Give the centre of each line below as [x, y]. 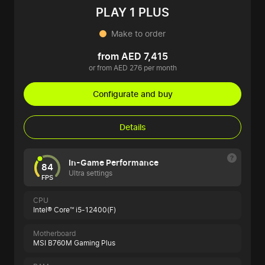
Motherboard [54, 234]
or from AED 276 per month [132, 68]
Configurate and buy [132, 94]
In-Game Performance [114, 163]
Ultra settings [91, 173]
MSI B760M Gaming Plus [74, 243]
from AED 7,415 [132, 56]
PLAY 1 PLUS [132, 13]
